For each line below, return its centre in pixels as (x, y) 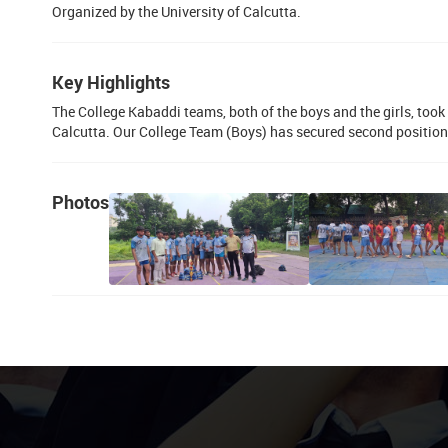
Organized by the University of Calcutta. (176, 11)
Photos (80, 202)
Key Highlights (111, 82)
